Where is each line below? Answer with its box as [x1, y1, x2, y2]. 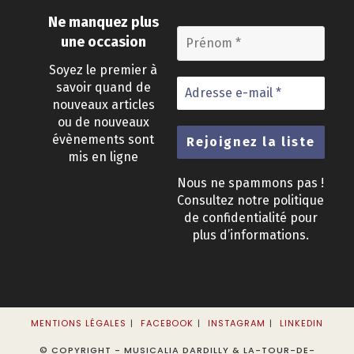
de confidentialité [183, 210, 287, 225]
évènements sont [52, 132, 155, 148]
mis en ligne [68, 149, 139, 165]
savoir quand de [55, 80, 151, 96]
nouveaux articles [51, 97, 155, 113]
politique [273, 193, 325, 208]
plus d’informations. [192, 228, 310, 243]
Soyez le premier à [49, 62, 158, 78]
